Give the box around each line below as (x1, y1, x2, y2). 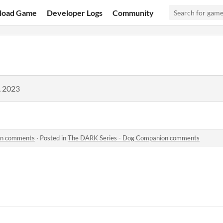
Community (112, 7, 154, 17)
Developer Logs (47, 7, 103, 17)
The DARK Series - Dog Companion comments (68, 134, 200, 142)
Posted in (40, 134, 68, 142)
